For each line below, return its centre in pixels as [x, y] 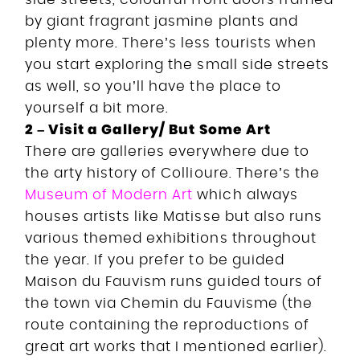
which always [245, 194]
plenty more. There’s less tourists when [171, 43]
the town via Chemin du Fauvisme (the [169, 303]
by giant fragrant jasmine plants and [162, 21]
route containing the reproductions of [167, 325]
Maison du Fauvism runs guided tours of [174, 281]
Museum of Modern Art [109, 194]
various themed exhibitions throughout [171, 238]
